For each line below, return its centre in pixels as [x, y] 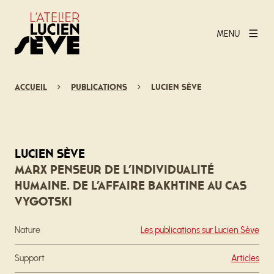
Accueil [31, 87]
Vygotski [43, 201]
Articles [245, 258]
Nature [28, 230]
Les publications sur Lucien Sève [200, 230]
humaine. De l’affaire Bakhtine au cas [131, 185]
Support [30, 258]
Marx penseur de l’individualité [114, 169]
